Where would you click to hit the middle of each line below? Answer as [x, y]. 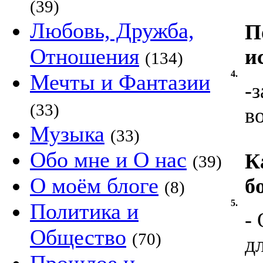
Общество [78, 237]
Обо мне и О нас [108, 160]
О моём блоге [94, 186]
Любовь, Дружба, [112, 31]
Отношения [85, 56]
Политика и [84, 211]
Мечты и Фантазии [120, 82]
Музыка [67, 134]
